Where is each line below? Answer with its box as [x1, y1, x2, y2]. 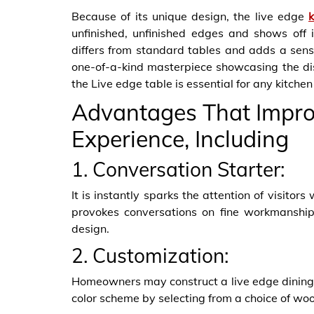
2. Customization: [71, 243, 228, 268]
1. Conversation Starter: [71, 156, 285, 182]
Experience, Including [71, 124, 289, 153]
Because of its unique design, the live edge [71, 8, 308, 23]
